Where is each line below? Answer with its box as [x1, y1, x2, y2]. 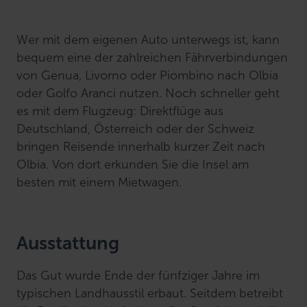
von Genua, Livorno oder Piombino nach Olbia [16, 68, 279, 83]
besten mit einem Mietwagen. [16, 175, 182, 190]
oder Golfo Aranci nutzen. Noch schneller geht [16, 86, 280, 101]
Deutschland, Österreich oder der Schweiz [16, 121, 255, 136]
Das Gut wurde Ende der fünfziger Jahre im [16, 268, 260, 284]
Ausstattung [16, 232, 120, 254]
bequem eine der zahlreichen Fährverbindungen [16, 50, 288, 65]
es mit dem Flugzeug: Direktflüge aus [16, 103, 224, 119]
